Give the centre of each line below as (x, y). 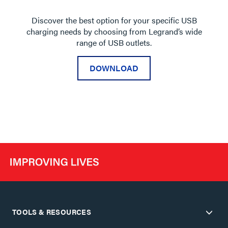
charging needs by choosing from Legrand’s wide (114, 31)
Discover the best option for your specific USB (114, 20)
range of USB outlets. (114, 42)
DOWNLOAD (114, 68)
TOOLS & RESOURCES (52, 212)
